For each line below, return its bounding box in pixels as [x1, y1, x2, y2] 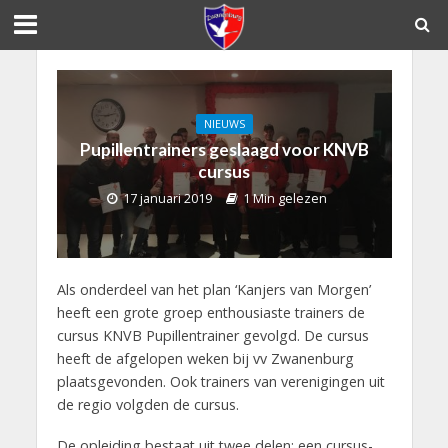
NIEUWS [203, 117, 245, 132]
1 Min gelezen [243, 190, 327, 208]
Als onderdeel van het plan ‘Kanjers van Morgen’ [56, 280, 371, 300]
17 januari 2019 [123, 190, 212, 208]
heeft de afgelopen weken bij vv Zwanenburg [56, 349, 354, 369]
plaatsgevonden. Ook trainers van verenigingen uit [56, 372, 385, 392]
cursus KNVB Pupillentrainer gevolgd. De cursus [56, 326, 369, 346]
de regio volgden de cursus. [56, 395, 239, 415]
